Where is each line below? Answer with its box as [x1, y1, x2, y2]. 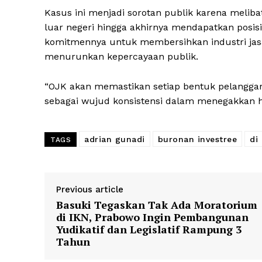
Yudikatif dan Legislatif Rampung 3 [56, 222, 242, 237]
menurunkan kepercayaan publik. [44, 51, 198, 63]
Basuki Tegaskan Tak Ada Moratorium [56, 198, 257, 212]
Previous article [56, 184, 123, 195]
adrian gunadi [84, 135, 145, 144]
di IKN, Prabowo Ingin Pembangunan [56, 210, 249, 225]
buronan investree [157, 135, 237, 144]
